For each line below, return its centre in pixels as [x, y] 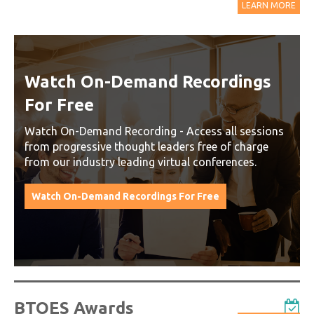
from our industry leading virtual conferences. [141, 162]
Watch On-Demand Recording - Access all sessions [154, 131]
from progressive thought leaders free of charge [146, 146]
